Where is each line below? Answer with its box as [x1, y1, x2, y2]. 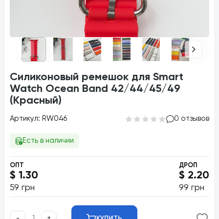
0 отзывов [174, 115, 209, 122]
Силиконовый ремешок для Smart [10, 72, 183, 83]
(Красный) [10, 95, 62, 106]
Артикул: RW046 [10, 115, 67, 122]
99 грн [179, 183, 204, 192]
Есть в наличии [22, 137, 74, 144]
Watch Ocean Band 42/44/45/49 [10, 84, 180, 94]
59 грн [10, 183, 35, 192]
